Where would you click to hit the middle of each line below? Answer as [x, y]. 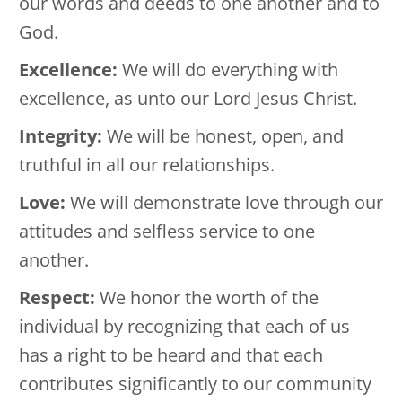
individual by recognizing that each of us [184, 327]
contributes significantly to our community [195, 384]
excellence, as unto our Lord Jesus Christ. [188, 99]
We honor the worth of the [209, 298]
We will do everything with [230, 70]
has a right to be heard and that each [171, 355]
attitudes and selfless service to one [167, 232]
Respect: [59, 298]
